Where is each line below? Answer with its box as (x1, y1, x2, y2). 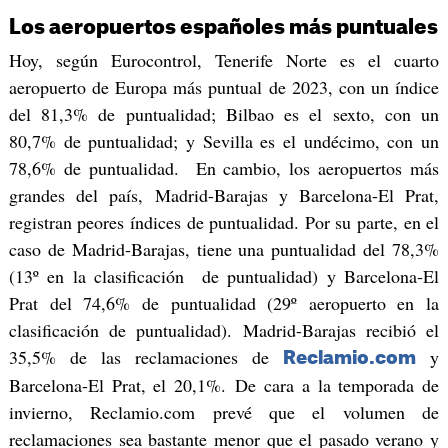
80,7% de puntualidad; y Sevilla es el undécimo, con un (8, 129, 440, 154)
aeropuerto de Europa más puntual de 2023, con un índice (8, 75, 440, 100)
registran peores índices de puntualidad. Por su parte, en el (8, 210, 440, 235)
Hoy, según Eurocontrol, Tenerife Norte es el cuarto (8, 48, 440, 73)
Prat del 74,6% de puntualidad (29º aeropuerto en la (8, 291, 440, 316)
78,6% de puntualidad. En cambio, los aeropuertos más (8, 156, 440, 181)
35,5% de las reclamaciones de (8, 345, 284, 370)
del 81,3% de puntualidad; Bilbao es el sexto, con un (8, 102, 440, 127)
